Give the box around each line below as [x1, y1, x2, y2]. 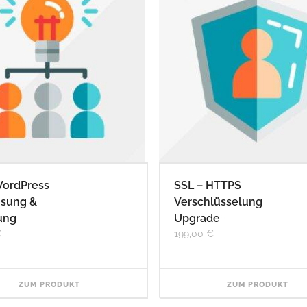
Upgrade [173, 211, 220, 225]
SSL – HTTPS [173, 178, 241, 192]
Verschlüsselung [173, 195, 262, 208]
